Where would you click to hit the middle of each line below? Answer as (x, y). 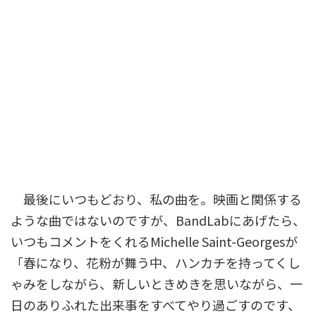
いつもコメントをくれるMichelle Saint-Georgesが (154, 241)
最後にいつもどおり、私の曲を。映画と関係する (156, 199)
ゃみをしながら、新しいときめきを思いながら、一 (157, 284)
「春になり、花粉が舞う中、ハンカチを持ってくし (156, 262)
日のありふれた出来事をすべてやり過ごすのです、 (156, 305)
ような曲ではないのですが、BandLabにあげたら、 (158, 220)
